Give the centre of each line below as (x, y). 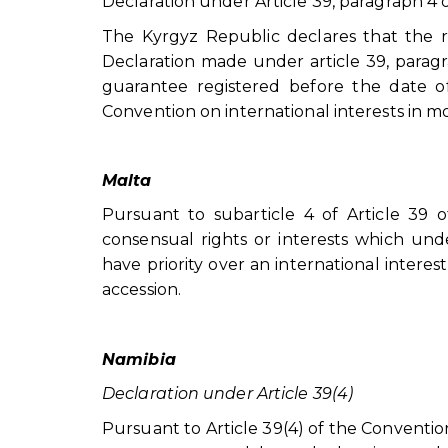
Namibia (139, 359)
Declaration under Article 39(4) (228, 394)
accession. (141, 290)
